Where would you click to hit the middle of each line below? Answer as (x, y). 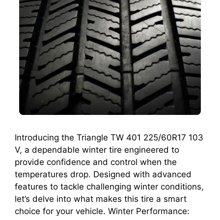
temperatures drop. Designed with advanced (103, 175)
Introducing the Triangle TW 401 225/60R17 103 (109, 138)
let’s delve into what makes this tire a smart (101, 199)
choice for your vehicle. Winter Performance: (102, 211)
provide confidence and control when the (96, 162)
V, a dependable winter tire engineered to (97, 150)
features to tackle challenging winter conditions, (109, 187)
